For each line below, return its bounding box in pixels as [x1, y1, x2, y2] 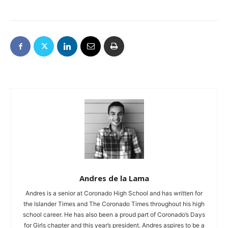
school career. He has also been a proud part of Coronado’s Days [23, 211, 205, 219]
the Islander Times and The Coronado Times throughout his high [23, 200, 205, 208]
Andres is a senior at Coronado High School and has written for [25, 189, 203, 197]
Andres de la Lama [79, 173, 149, 184]
